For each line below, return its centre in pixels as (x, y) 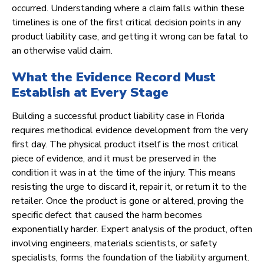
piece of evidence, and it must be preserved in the (114, 159)
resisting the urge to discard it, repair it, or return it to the (129, 187)
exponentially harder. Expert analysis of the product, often (132, 230)
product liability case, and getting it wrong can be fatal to (130, 37)
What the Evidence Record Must (114, 77)
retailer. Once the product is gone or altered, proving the (128, 201)
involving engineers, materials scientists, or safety (114, 244)
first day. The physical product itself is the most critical (125, 145)
